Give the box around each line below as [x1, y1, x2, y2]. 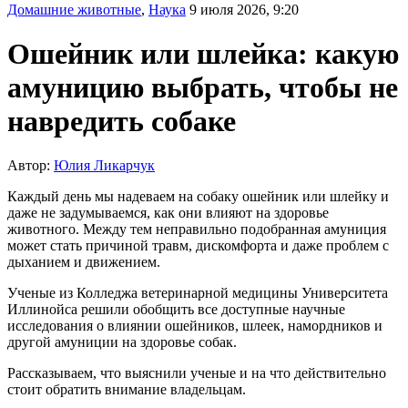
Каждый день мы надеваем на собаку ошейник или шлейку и [7, 189, 389, 205]
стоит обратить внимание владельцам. [7, 382, 246, 398]
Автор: [7, 158, 54, 174]
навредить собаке [7, 104, 236, 138]
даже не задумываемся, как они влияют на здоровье [7, 205, 329, 221]
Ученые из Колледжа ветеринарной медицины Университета [7, 285, 388, 301]
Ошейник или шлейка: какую [7, 36, 399, 70]
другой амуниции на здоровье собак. [7, 334, 237, 351]
